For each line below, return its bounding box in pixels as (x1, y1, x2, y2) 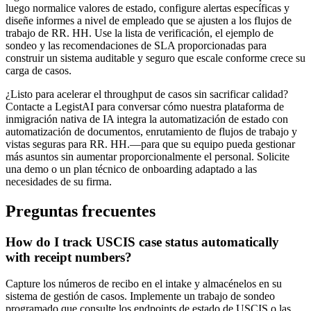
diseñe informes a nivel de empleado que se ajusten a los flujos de (6, 14, 292, 26)
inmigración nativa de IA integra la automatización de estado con (6, 112, 288, 125)
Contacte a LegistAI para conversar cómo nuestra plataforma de (6, 100, 284, 112)
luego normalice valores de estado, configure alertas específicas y (6, 1, 289, 14)
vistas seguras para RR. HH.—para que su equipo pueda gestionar (6, 137, 295, 150)
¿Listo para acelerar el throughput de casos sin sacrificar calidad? (6, 87, 288, 100)
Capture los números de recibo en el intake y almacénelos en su (6, 278, 282, 290)
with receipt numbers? (6, 249, 132, 264)
